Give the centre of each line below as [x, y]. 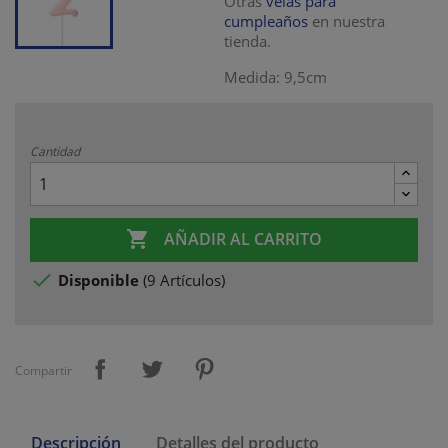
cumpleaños [266, 21]
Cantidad [55, 151]
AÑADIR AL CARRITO [243, 239]
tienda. [247, 41]
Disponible [100, 280]
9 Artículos [184, 280]
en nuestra [346, 21]
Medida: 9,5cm [275, 77]
